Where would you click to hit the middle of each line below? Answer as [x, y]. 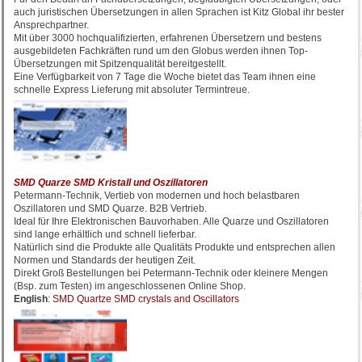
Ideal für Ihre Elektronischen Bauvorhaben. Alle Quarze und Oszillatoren [171, 221]
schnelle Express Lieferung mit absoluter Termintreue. [132, 90]
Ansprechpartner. [51, 25]
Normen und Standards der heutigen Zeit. [105, 260]
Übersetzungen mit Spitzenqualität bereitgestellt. [120, 64]
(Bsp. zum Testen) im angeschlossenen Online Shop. [130, 286]
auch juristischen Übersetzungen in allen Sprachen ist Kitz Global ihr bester [179, 12]
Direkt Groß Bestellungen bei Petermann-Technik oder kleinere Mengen [171, 273]
